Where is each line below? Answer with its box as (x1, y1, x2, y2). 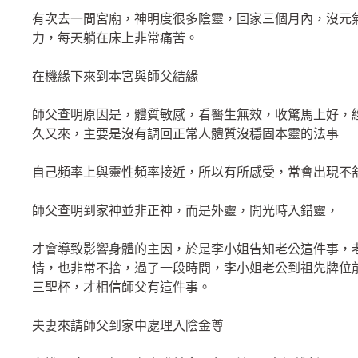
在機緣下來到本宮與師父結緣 (32, 69, 198, 83)
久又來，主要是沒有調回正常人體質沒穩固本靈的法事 (32, 126, 339, 141)
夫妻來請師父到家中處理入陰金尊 (32, 318, 224, 332)
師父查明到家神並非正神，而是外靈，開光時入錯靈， (32, 203, 339, 217)
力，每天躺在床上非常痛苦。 (32, 30, 198, 45)
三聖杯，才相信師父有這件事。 (32, 280, 211, 294)
